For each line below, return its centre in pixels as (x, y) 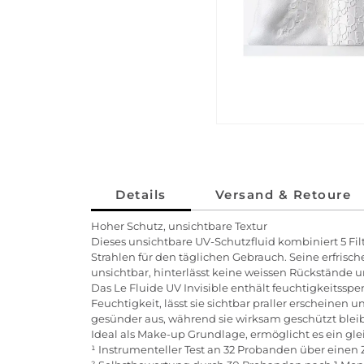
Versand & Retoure (283, 195)
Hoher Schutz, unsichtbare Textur (179, 226)
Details (141, 195)
